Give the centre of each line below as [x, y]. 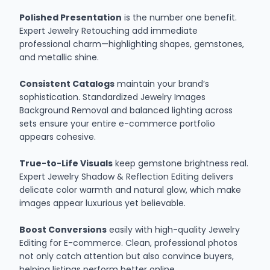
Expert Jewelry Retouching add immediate [109, 30]
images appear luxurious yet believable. [103, 203]
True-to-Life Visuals [66, 163]
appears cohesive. [58, 137]
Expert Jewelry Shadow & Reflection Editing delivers [127, 176]
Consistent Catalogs [67, 83]
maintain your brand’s [162, 83]
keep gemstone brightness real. [181, 163]
